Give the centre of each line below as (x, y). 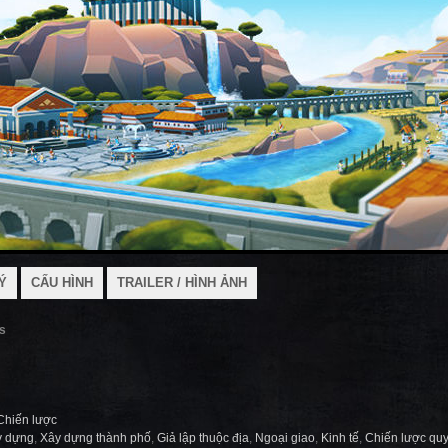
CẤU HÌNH (62, 282)
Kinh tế (340, 438)
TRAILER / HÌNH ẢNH (182, 282)
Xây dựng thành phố (95, 438)
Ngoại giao (285, 438)
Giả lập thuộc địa (203, 438)
